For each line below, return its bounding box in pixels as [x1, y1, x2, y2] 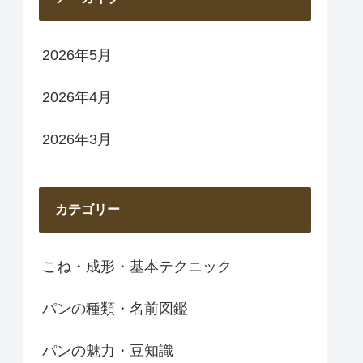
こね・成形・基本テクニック [42, 258, 232, 275]
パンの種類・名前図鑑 [42, 300, 188, 317]
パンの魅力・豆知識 [42, 342, 173, 359]
